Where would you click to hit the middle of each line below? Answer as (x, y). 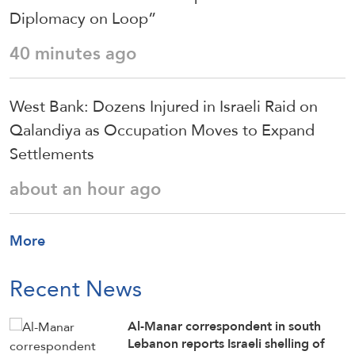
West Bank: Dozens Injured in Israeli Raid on (164, 107)
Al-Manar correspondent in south (225, 326)
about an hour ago (85, 189)
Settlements (52, 154)
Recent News (76, 289)
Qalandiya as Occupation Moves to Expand (162, 130)
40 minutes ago (73, 54)
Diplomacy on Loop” (83, 19)
